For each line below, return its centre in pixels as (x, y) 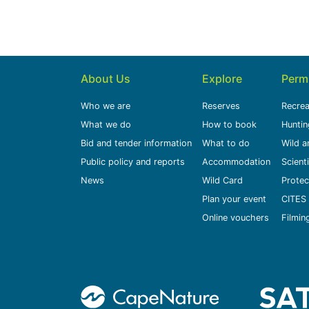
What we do (106, 124)
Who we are (106, 106)
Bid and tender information (136, 143)
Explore (222, 79)
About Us (106, 79)
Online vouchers (236, 218)
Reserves (221, 106)
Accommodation (237, 162)
